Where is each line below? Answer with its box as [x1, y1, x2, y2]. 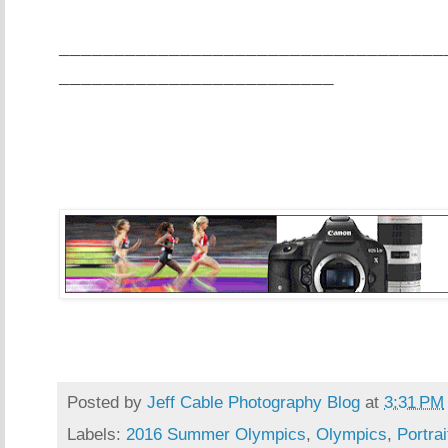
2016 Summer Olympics [126, 423, 306, 444]
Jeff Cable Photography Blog [147, 392, 360, 413]
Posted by [67, 392, 147, 413]
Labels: [67, 423, 126, 444]
